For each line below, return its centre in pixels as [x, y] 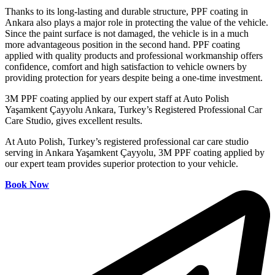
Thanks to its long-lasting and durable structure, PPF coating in [126, 11]
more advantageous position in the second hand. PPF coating [122, 44]
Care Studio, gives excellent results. [74, 120]
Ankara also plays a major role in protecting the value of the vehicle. [137, 22]
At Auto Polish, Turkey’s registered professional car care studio [127, 141]
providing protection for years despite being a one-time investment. [134, 77]
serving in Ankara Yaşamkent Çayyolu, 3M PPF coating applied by [135, 152]
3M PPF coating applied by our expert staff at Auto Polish [117, 98]
